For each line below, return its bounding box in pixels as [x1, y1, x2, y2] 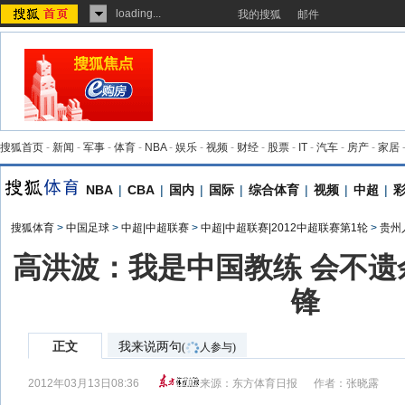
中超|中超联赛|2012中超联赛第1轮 [201, 221, 368, 234]
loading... [116, 7, 161, 20]
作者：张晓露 [314, 377, 380, 390]
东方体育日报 [232, 377, 298, 390]
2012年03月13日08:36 [27, 377, 139, 390]
